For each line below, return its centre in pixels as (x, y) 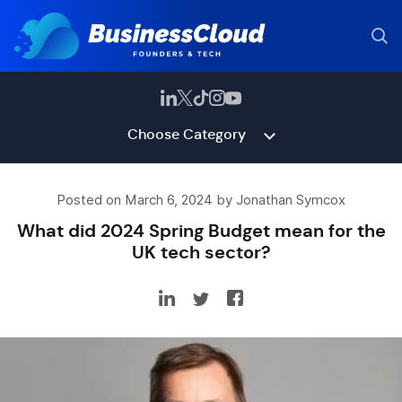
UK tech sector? (201, 252)
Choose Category (186, 134)
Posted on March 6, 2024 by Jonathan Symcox (201, 200)
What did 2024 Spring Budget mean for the (201, 231)
